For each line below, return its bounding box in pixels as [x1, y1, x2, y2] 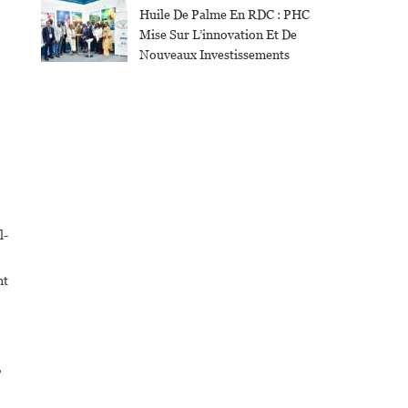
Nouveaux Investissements [138, 47, 290, 63]
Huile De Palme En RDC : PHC [138, 7, 310, 23]
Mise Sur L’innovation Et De [138, 27, 297, 43]
